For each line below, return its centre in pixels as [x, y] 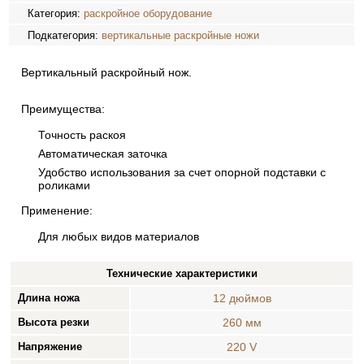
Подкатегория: [65, 35]
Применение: [57, 210]
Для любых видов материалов [119, 236]
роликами [65, 185]
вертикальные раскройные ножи [181, 35]
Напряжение [50, 347]
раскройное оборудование [148, 13]
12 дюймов [242, 298]
